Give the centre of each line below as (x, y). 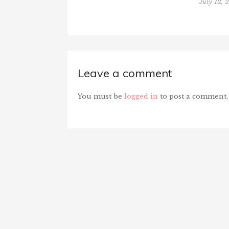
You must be (101, 97)
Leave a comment (125, 73)
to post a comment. (193, 97)
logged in (141, 97)
